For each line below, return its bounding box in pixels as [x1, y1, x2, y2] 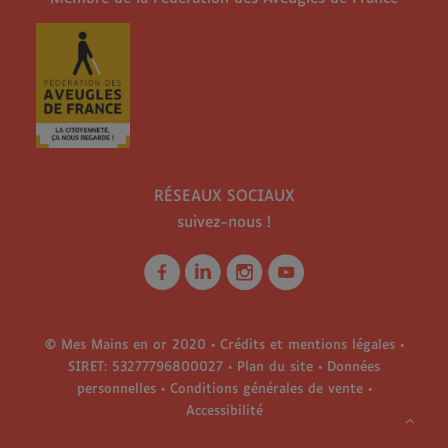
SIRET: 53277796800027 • [68, 361, 237, 374]
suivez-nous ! [177, 215, 271, 230]
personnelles [76, 383, 156, 396]
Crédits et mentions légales [219, 339, 395, 352]
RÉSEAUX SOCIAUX [153, 189, 295, 204]
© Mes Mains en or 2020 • [44, 339, 220, 352]
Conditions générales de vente [169, 383, 368, 396]
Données [327, 361, 380, 374]
